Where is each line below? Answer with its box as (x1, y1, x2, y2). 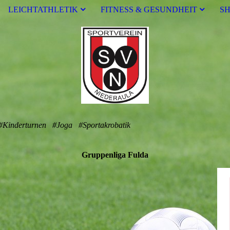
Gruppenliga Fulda (82, 150, 148, 159)
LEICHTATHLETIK (8, 5, 78, 14)
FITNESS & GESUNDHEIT (101, 5, 197, 14)
